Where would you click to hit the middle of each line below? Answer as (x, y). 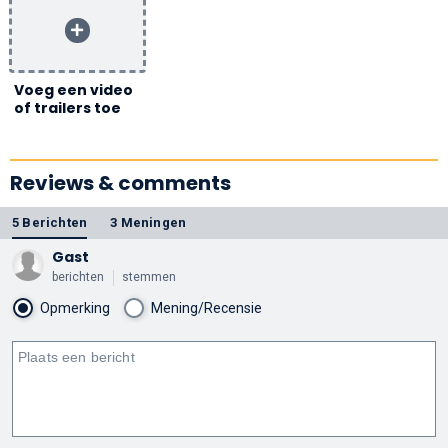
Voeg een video (73, 89)
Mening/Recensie (206, 307)
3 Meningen (148, 222)
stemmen (149, 276)
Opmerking (75, 307)
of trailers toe (67, 107)
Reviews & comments (120, 182)
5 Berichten (50, 222)
